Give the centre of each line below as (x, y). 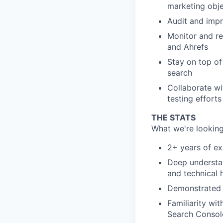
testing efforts (194, 99)
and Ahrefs (188, 47)
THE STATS (173, 117)
